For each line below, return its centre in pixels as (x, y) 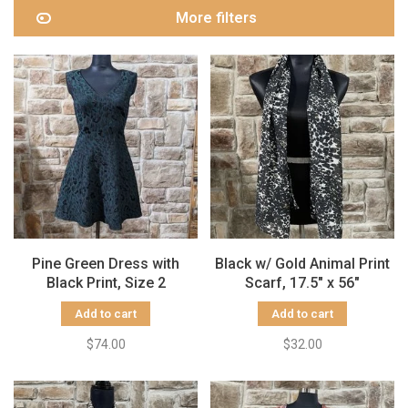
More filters (216, 18)
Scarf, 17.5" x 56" (302, 283)
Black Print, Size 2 (106, 283)
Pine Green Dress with (106, 264)
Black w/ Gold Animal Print (302, 264)
